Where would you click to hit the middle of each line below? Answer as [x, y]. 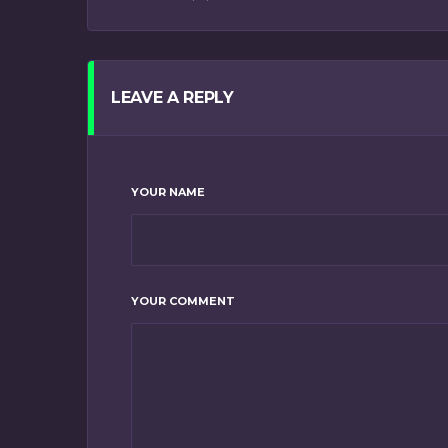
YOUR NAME [168, 192]
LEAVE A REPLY [172, 98]
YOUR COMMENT [183, 301]
